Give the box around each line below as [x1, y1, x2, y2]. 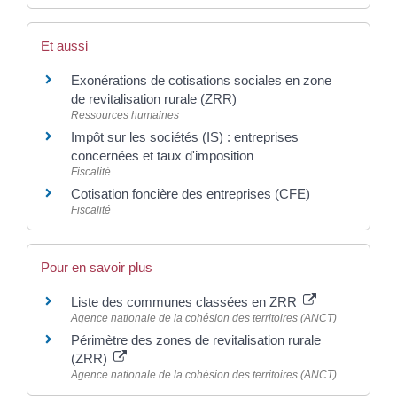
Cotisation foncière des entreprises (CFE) [71, 186, 310, 201]
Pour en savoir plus [41, 260, 152, 276]
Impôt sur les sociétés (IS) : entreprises [71, 129, 299, 144]
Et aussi [41, 38, 88, 53]
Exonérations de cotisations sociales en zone [71, 73, 331, 88]
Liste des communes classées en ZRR [71, 294, 300, 310]
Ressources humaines [71, 109, 179, 121]
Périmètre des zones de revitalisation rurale [71, 332, 321, 348]
